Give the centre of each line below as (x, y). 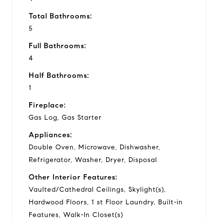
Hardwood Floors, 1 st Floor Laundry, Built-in (106, 202)
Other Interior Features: (73, 177)
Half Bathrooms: (59, 75)
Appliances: (50, 135)
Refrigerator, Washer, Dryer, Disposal (93, 160)
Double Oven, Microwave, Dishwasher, (95, 147)
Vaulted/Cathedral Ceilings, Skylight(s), (97, 189)
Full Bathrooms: (57, 45)
